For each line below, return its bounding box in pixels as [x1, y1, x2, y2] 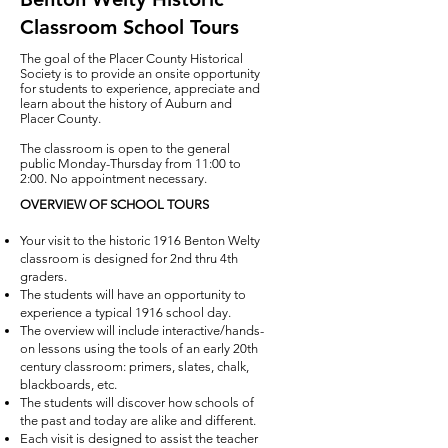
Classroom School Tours [20, 15, 239, 39]
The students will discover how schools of [20, 395, 254, 410]
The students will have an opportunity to [20, 287, 246, 302]
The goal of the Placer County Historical [20, 51, 243, 66]
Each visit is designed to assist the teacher [20, 431, 258, 446]
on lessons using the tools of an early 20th [20, 341, 258, 356]
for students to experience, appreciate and [20, 81, 260, 96]
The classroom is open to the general [20, 141, 230, 156]
